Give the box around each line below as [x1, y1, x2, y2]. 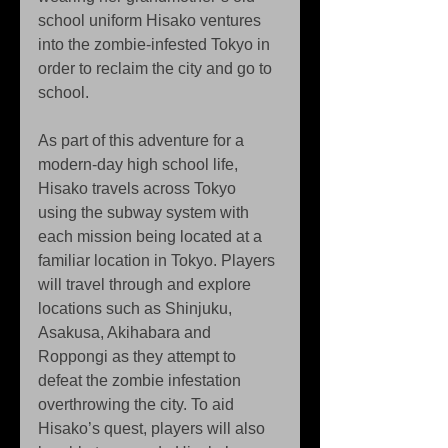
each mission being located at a [38, 228, 266, 246]
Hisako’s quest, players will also [38, 420, 269, 438]
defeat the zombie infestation [38, 372, 245, 390]
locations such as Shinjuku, [38, 300, 236, 318]
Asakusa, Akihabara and [38, 324, 215, 342]
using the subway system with [38, 204, 253, 222]
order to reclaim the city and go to [38, 60, 276, 78]
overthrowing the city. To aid [38, 396, 238, 414]
